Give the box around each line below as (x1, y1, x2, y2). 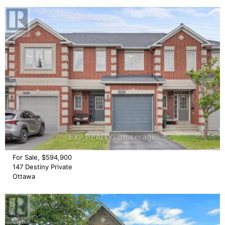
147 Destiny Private (13, 163, 72, 171)
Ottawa (13, 172, 35, 181)
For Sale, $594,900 (13, 153, 72, 162)
